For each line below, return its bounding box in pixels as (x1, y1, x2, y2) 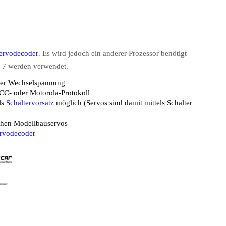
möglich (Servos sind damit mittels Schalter (56, 99, 192, 107)
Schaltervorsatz (6, 99, 54, 107)
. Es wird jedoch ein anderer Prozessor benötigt (38, 49, 187, 58)
